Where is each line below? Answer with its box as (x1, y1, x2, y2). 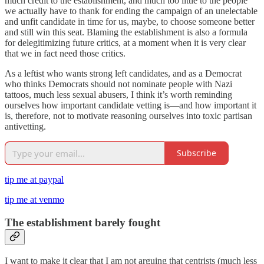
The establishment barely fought (5, 216, 160, 229)
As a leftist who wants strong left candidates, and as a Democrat (5, 68, 242, 78)
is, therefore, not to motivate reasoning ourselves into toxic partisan (5, 110, 252, 121)
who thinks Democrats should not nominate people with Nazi (5, 78, 232, 89)
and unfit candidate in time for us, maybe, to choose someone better (5, 16, 255, 27)
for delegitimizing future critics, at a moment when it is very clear (5, 37, 246, 48)
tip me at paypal (5, 174, 64, 184)
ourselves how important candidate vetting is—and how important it (5, 100, 256, 110)
